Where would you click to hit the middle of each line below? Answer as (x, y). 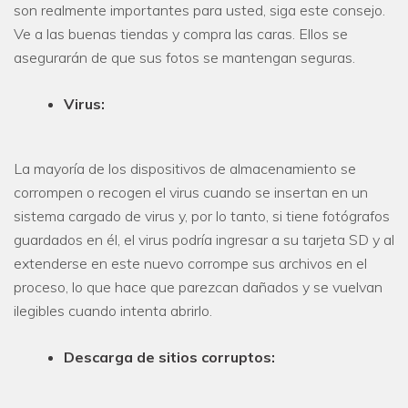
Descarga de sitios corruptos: (169, 357)
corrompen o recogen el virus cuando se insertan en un (191, 192)
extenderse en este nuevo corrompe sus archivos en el (190, 263)
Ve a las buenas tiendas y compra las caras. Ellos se (181, 33)
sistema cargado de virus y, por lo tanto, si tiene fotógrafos (202, 215)
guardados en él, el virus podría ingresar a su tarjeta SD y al (204, 239)
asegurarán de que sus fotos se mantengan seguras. (184, 57)
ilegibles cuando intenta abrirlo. (113, 310)
